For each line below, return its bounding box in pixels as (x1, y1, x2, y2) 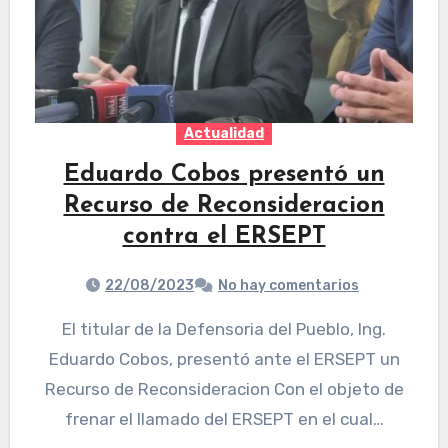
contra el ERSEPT (122, 225, 326, 250)
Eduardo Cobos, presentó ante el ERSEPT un (48, 349, 400, 370)
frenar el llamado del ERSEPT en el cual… (64, 409, 384, 430)
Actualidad (184, 125, 264, 143)
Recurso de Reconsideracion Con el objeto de (44, 379, 404, 400)
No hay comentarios (218, 277, 359, 295)
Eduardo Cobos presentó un (63, 163, 385, 188)
